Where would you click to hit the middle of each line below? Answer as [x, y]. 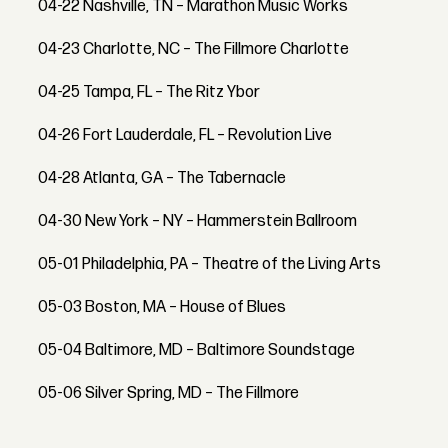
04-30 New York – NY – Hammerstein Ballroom [198, 221]
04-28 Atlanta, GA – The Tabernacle [162, 178]
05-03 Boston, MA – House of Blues [162, 307]
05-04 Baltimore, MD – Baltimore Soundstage [197, 350]
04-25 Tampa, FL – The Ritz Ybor [149, 92]
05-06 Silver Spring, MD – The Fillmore [169, 393]
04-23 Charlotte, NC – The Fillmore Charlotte [194, 49]
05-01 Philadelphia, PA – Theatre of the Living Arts [210, 264]
